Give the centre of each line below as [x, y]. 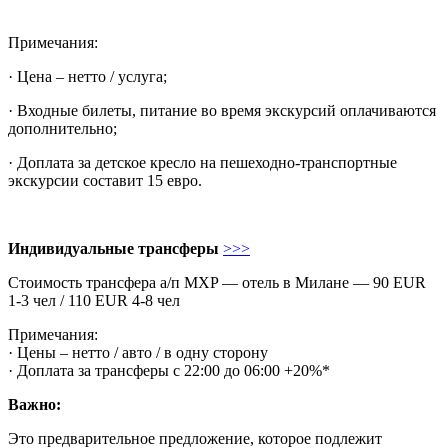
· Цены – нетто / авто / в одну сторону [138, 352]
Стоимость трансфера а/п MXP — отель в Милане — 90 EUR [217, 282]
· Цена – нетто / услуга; [87, 76]
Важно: [34, 404]
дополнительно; [62, 128]
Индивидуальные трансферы [113, 248]
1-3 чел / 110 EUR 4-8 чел [94, 300]
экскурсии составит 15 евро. [105, 180]
